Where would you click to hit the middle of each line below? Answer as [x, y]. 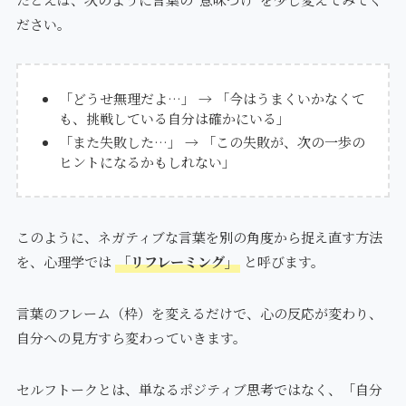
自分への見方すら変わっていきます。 [131, 338]
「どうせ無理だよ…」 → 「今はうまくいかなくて [212, 99]
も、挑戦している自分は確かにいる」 [174, 119]
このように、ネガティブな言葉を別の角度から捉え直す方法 [199, 237]
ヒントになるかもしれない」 [147, 162]
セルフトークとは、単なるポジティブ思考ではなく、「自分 [199, 390]
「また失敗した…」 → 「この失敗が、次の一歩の [212, 142]
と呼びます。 [282, 262]
